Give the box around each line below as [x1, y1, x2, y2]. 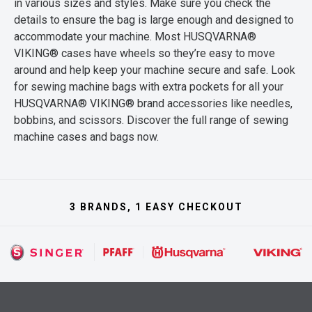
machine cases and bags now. [14, 130, 159, 143]
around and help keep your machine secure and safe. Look [14, 63, 295, 77]
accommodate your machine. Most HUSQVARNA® [14, 30, 256, 43]
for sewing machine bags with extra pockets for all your [14, 80, 283, 93]
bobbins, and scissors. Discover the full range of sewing [14, 114, 288, 127]
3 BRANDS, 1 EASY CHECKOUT [69, 201, 243, 212]
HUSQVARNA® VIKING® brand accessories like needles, [14, 97, 292, 110]
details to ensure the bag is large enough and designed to [14, 13, 294, 26]
